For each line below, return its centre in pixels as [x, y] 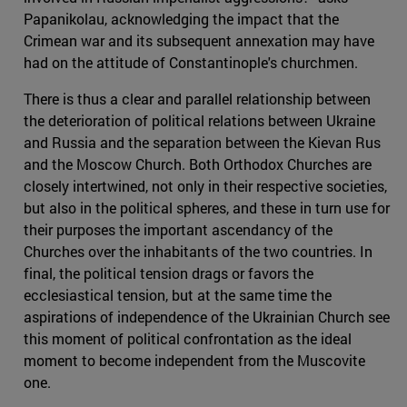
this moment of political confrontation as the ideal [188, 338]
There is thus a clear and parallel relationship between [197, 98]
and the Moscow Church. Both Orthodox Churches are [198, 164]
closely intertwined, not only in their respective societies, [205, 185]
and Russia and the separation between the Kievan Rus [202, 142]
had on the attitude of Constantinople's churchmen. [191, 62]
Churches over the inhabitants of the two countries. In [198, 251]
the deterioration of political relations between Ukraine [199, 120]
